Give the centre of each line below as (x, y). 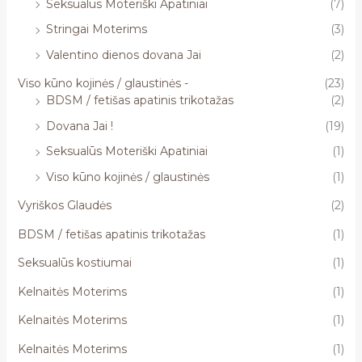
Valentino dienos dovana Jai (123, 55)
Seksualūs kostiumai (74, 263)
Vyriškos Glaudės (64, 206)
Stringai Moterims (96, 29)
